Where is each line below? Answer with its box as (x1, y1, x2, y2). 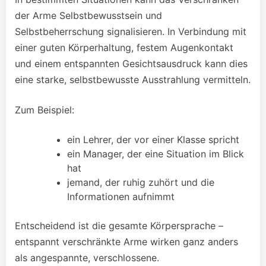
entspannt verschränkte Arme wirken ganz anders (15, 235, 238, 248)
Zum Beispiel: (15, 103, 74, 116)
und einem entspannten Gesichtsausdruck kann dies (15, 57, 248, 69)
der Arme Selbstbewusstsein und (15, 9, 162, 21)
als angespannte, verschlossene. (15, 251, 159, 264)
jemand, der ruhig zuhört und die (67, 176, 214, 188)
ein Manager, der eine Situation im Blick (67, 147, 244, 160)
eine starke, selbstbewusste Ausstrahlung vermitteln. (15, 73, 251, 85)
